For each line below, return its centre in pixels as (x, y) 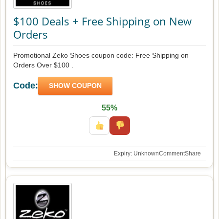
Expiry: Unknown (136, 153)
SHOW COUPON (75, 86)
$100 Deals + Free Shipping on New (102, 21)
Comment (172, 153)
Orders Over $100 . (43, 65)
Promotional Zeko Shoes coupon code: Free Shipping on (101, 55)
